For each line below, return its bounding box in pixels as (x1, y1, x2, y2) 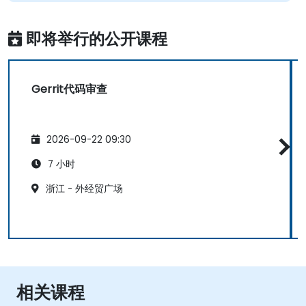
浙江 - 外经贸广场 (43, 182, 123, 195)
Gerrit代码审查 (31, 81, 107, 98)
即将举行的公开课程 (26, 27, 167, 51)
